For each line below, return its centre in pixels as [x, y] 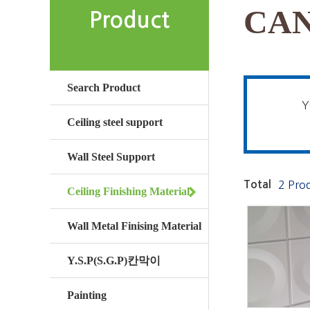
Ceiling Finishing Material [128, 191]
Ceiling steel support [115, 122]
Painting [87, 295]
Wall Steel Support [111, 157]
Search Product [104, 88]
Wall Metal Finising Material [134, 226]
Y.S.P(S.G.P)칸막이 [114, 261]
